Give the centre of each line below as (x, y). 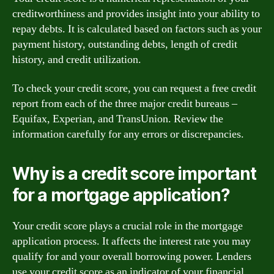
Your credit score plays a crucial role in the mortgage (128, 226)
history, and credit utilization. (77, 59)
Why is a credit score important (134, 174)
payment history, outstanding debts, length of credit (125, 44)
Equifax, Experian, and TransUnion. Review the (118, 119)
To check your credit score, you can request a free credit (134, 88)
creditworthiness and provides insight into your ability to (136, 13)
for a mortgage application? (121, 195)
